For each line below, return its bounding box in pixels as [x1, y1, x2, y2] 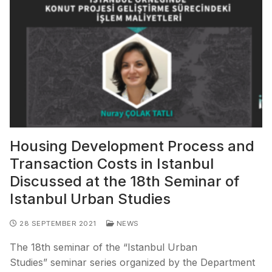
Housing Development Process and [10, 137, 254, 155]
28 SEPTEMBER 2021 [19, 219, 97, 228]
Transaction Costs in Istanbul [10, 154, 214, 172]
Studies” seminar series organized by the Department [10, 256, 255, 268]
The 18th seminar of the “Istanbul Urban [10, 240, 197, 253]
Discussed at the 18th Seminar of [10, 172, 239, 190]
